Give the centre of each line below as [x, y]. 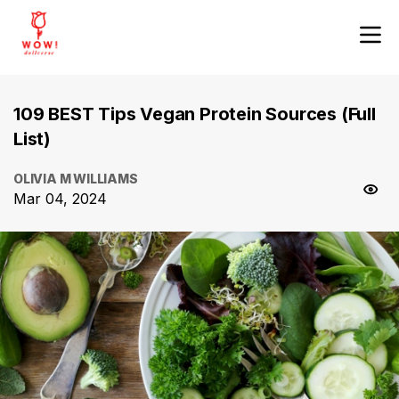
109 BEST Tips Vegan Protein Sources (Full [195, 114]
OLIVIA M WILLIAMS [76, 179]
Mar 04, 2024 [60, 199]
